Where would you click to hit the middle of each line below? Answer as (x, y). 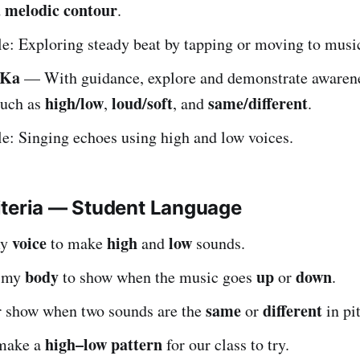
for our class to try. (226, 344)
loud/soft (142, 103)
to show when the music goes (157, 276)
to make (77, 243)
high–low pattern (104, 344)
